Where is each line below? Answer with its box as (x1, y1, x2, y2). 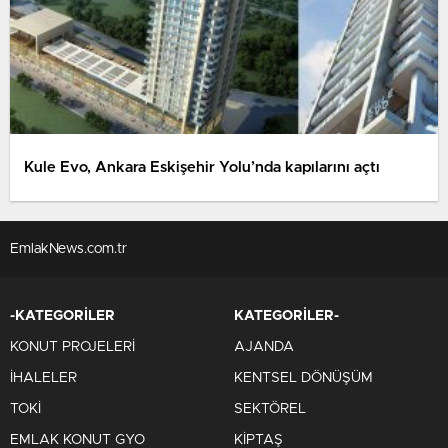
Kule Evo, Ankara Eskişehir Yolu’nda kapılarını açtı (24, 159, 380, 175)
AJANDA (234, 340, 294, 354)
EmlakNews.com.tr (10, 242, 127, 256)
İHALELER (10, 371, 77, 385)
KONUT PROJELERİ (10, 340, 135, 354)
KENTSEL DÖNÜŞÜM (234, 371, 373, 385)
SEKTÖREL (234, 402, 306, 416)
